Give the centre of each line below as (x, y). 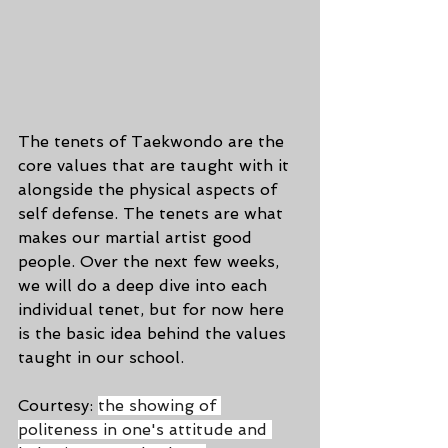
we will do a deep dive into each (145, 285)
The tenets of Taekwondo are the (153, 141)
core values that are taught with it (156, 165)
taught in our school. (101, 357)
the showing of (159, 405)
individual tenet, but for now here (153, 309)
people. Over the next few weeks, (151, 261)
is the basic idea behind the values (154, 333)
